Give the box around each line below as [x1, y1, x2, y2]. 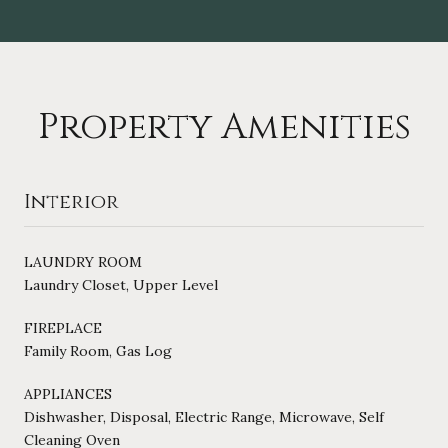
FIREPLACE [24, 318, 102, 337]
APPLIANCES [24, 384, 112, 403]
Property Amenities [37, 102, 411, 151]
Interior [24, 187, 119, 215]
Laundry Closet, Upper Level [24, 275, 218, 294]
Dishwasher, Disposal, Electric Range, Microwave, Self [24, 407, 384, 426]
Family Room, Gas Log [24, 341, 172, 360]
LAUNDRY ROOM [24, 252, 142, 271]
